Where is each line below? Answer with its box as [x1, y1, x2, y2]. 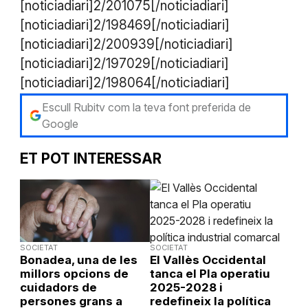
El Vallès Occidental [149, 252, 266, 267]
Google [41, 116, 78, 131]
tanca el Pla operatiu [149, 266, 270, 280]
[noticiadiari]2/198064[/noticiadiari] [19, 74, 230, 91]
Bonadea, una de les [19, 252, 137, 267]
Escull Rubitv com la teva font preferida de [41, 100, 251, 114]
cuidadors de [19, 280, 97, 294]
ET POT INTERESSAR [19, 149, 162, 167]
